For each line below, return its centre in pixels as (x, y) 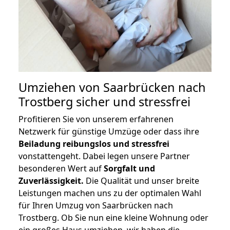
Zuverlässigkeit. (51, 181)
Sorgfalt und (129, 169)
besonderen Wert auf (61, 169)
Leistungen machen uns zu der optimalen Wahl (110, 193)
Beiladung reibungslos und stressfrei (94, 144)
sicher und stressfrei (132, 102)
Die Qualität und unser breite (141, 181)
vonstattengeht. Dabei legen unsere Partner (104, 156)
